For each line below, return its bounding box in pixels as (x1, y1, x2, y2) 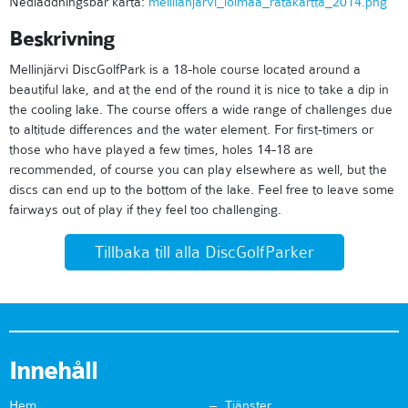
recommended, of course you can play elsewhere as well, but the (9, 161, 387, 178)
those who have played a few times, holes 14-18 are (9, 141, 313, 158)
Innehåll (9, 355, 97, 387)
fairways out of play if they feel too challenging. (9, 201, 281, 219)
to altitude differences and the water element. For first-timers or (9, 121, 373, 138)
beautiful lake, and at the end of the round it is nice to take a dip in (9, 81, 389, 98)
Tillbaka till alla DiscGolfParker (94, 242, 314, 263)
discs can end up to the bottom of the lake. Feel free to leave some (9, 181, 394, 199)
